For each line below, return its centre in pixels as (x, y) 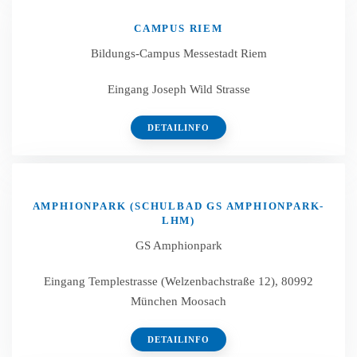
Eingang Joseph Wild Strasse (178, 89)
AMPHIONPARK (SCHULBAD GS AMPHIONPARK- (178, 206)
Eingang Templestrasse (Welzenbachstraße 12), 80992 (178, 281)
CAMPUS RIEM (178, 28)
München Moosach (178, 301)
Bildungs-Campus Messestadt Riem (178, 53)
